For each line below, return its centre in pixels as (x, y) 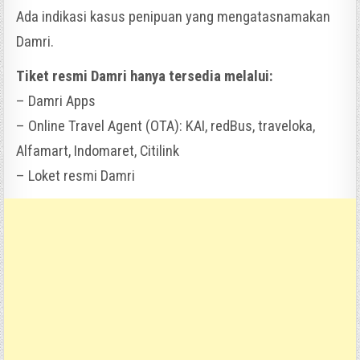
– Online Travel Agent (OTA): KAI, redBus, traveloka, (166, 126)
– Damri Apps (56, 101)
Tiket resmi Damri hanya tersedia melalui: (145, 76)
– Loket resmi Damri (76, 176)
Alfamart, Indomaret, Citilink (98, 151)
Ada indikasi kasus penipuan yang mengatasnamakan (174, 16)
